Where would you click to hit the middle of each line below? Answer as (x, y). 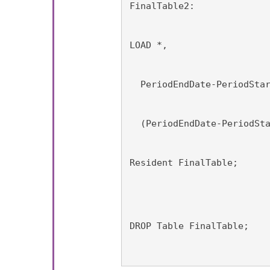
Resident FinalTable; (184, 163)
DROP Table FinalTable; (190, 226)
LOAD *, (149, 45)
